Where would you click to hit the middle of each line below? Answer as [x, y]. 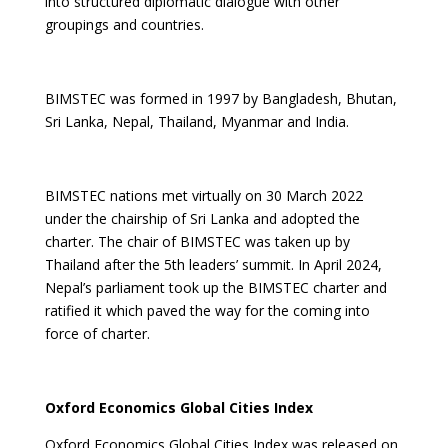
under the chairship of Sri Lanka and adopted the [202, 218]
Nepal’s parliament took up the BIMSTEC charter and [215, 287]
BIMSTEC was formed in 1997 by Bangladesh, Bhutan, [220, 98]
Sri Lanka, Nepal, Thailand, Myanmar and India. [196, 121]
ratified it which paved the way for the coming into [207, 310]
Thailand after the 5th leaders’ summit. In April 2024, [213, 264]
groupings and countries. [124, 24]
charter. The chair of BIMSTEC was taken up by [197, 241]
